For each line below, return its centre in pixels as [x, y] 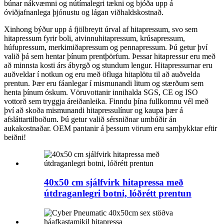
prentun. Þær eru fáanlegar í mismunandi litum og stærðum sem [104, 83]
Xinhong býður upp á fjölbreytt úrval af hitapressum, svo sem [101, 29]
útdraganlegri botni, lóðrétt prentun [118, 193]
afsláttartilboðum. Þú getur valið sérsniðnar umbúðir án [90, 119]
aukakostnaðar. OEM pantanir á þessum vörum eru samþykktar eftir [110, 128]
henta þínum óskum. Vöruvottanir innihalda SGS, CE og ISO [101, 92]
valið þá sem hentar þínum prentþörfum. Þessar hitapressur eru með [110, 56]
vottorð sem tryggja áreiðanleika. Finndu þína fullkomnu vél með [106, 101]
